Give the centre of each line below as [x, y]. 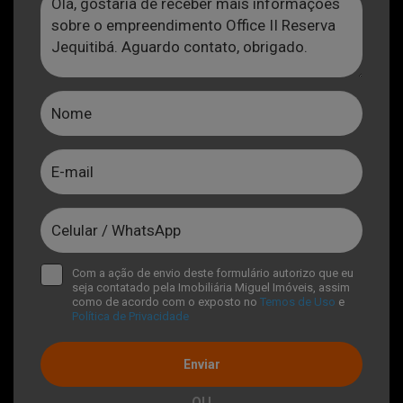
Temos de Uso [299, 302]
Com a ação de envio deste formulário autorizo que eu [213, 273]
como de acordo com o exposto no [166, 302]
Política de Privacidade [130, 317]
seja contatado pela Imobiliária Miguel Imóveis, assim [211, 288]
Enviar [201, 365]
